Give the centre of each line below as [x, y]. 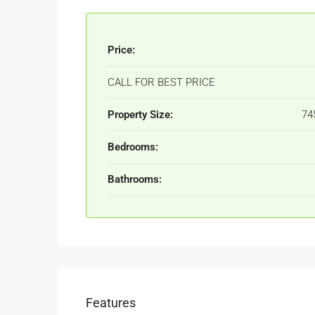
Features [111, 303]
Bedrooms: [133, 147]
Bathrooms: [135, 179]
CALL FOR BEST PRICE [161, 82]
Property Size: [140, 115]
